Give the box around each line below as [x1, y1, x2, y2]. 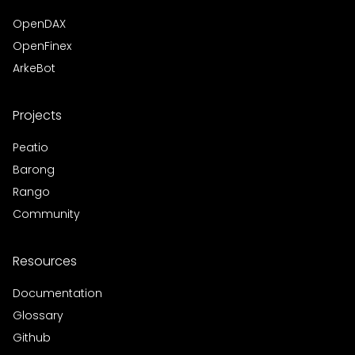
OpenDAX [13, 15, 66, 32]
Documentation [13, 284, 102, 301]
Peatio [13, 139, 48, 155]
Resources [13, 251, 77, 270]
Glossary [13, 307, 63, 323]
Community [13, 205, 80, 222]
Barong [13, 161, 55, 177]
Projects [13, 105, 62, 124]
